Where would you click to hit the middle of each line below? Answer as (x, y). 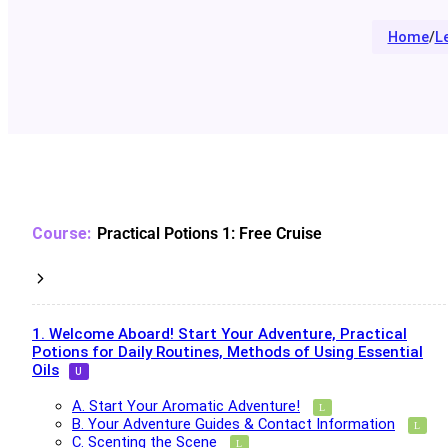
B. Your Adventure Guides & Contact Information (233, 424)
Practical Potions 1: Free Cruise (210, 234)
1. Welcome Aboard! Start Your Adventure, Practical (219, 334)
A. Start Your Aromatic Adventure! (186, 406)
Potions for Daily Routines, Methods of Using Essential (227, 352)
